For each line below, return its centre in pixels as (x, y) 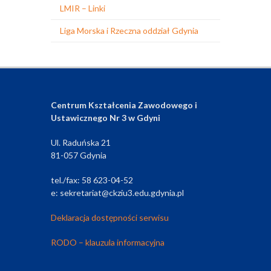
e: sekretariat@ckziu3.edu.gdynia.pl (117, 193)
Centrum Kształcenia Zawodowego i (124, 105)
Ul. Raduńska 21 (81, 142)
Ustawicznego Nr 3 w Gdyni (106, 118)
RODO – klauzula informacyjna (108, 242)
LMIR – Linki (83, 8)
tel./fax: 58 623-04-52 (92, 180)
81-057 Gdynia (79, 155)
